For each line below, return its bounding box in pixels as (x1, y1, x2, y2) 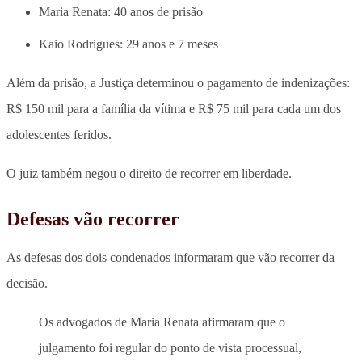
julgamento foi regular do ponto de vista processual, (39, 340, 301, 355)
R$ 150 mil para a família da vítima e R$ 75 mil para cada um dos (6, 101, 341, 116)
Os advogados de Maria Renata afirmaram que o (39, 314, 285, 329)
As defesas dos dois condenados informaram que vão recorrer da (6, 250, 335, 264)
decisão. (6, 276, 48, 290)
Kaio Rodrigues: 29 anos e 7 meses (39, 36, 218, 51)
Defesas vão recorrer (6, 208, 179, 229)
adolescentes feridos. (6, 127, 112, 141)
